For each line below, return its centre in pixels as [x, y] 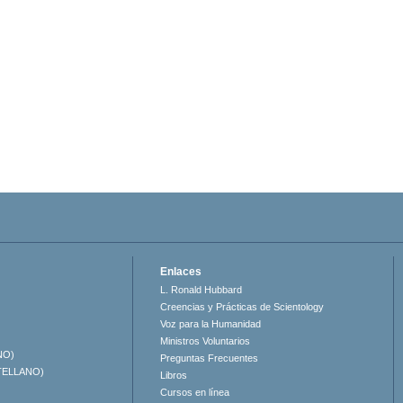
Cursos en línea [195, 393]
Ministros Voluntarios [206, 341]
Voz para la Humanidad [211, 324]
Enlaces [181, 272]
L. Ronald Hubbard [201, 290]
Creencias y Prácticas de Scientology [242, 307]
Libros [174, 376]
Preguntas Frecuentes [210, 358]
